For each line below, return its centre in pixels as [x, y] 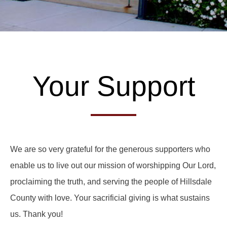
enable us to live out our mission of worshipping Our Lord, [113, 166]
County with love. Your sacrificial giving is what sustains [110, 198]
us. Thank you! [36, 214]
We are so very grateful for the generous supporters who [110, 149]
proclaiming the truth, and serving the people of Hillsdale [111, 182]
